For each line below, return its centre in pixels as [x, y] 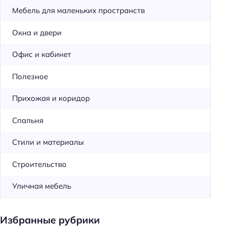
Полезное [30, 76]
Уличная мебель [41, 186]
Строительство [39, 164]
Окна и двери [37, 32]
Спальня [27, 120]
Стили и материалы [48, 142]
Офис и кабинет [41, 54]
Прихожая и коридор [51, 98]
